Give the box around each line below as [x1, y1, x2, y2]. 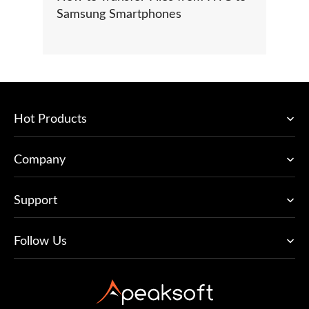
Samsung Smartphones [57, 8, 181, 21]
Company [14, 153, 66, 166]
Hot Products [14, 112, 87, 126]
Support [14, 194, 57, 207]
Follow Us [14, 235, 67, 248]
